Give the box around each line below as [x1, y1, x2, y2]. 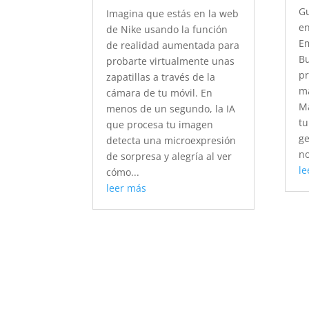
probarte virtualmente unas [106, 54, 235, 68]
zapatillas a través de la [106, 70, 216, 84]
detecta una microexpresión [106, 134, 237, 148]
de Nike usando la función [106, 23, 228, 37]
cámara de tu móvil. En [106, 86, 213, 100]
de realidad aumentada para [106, 39, 240, 52]
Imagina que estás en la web [106, 7, 239, 21]
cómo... [106, 166, 140, 179]
